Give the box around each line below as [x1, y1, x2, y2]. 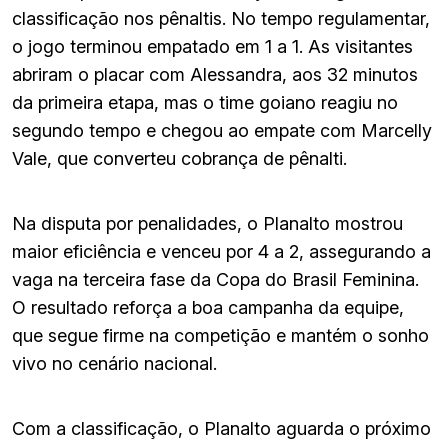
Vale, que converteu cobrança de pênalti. [12, 147, 347, 169]
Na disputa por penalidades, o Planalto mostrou [12, 212, 403, 234]
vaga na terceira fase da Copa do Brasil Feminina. [12, 268, 419, 290]
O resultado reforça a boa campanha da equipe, [12, 296, 404, 318]
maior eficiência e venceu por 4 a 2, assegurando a [12, 240, 431, 262]
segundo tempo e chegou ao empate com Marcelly [12, 119, 432, 141]
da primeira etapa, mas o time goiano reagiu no [12, 91, 398, 113]
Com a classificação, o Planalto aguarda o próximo [12, 417, 431, 439]
